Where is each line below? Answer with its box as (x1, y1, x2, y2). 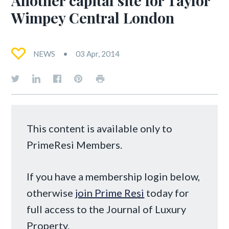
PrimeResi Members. (27, 138, 123, 151)
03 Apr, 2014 (76, 49, 120, 58)
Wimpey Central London (11, 7, 175, 27)
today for (144, 186, 190, 199)
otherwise (27, 186, 76, 199)
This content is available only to (27, 122, 173, 134)
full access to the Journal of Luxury (27, 202, 187, 215)
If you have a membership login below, (27, 170, 200, 182)
